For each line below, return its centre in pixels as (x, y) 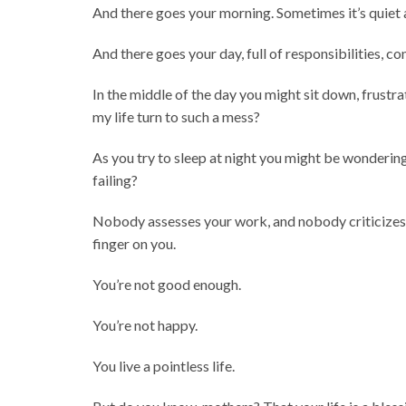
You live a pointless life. (164, 366)
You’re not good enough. (167, 285)
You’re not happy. (145, 325)
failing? (116, 180)
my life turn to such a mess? (177, 117)
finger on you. (135, 244)
